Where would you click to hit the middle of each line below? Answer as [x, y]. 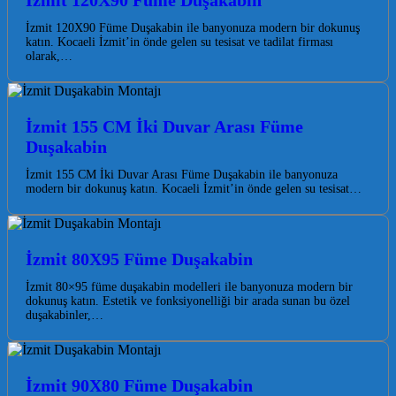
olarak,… [49, 57]
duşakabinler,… [65, 316]
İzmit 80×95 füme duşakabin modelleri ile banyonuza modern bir [189, 287]
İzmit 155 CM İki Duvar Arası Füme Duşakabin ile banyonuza [182, 175]
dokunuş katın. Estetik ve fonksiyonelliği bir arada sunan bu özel [188, 301]
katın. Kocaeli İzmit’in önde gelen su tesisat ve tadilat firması [179, 42]
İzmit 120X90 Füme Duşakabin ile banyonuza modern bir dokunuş [193, 28]
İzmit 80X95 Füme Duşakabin [139, 259]
